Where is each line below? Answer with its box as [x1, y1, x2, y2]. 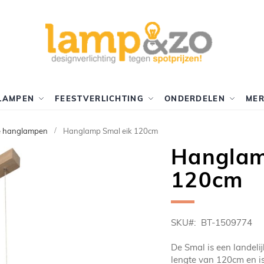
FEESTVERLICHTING [55, 94, 144, 103]
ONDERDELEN [164, 94, 225, 103]
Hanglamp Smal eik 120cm [63, 126, 158, 136]
